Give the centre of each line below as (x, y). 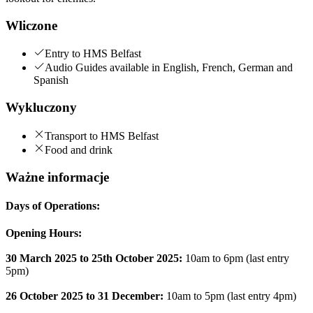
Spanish (51, 80)
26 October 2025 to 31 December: (85, 296)
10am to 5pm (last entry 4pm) (230, 296)
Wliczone (31, 25)
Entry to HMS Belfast (93, 54)
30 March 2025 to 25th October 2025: (94, 259)
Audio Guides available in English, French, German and (169, 68)
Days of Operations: (53, 205)
